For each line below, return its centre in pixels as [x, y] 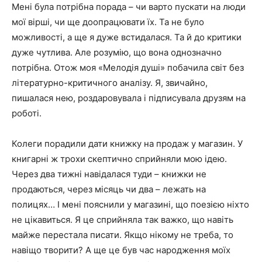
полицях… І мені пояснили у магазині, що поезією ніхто [130, 204]
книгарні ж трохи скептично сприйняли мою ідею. [119, 159]
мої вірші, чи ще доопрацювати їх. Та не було [108, 22]
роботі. [27, 113]
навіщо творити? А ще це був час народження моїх [121, 250]
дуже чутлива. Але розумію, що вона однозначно [117, 52]
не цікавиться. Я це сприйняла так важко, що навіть [123, 220]
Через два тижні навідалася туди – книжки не [109, 174]
